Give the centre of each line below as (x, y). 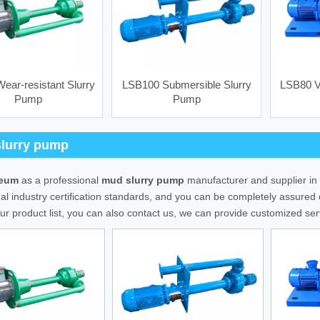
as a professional (60, 180)
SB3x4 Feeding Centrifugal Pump (239, 105)
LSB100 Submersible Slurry (186, 85)
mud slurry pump (143, 180)
